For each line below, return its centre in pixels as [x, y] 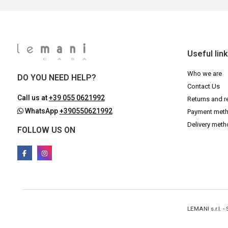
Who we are [204, 74]
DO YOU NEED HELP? [56, 78]
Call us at [33, 98]
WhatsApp [41, 111]
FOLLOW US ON [46, 130]
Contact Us [203, 87]
